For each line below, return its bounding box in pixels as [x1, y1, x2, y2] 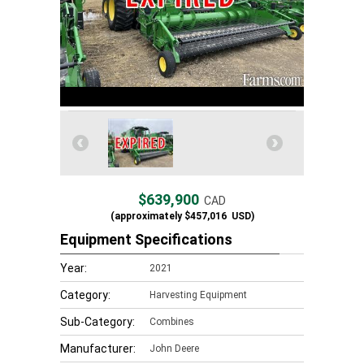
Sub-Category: [60, 315, 135, 328]
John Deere [149, 343, 199, 354]
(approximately [110, 210, 182, 222]
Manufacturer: [60, 342, 136, 355]
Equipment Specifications [60, 231, 232, 248]
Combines [149, 316, 194, 327]
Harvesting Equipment [149, 289, 247, 301]
